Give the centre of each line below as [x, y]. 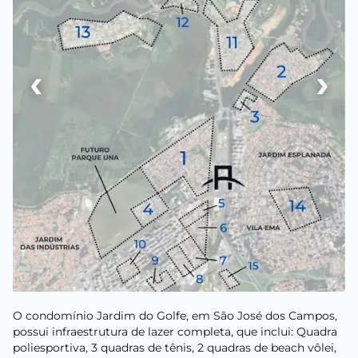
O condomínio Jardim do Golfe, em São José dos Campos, [175, 315]
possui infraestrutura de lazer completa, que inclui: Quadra [175, 331]
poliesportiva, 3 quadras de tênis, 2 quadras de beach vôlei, [175, 347]
